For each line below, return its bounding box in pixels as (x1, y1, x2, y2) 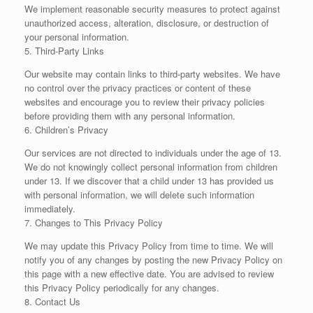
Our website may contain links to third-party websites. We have (24, 67, 280, 80)
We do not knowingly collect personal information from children (24, 160, 277, 173)
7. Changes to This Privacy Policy (24, 216, 163, 229)
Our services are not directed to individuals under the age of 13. (24, 146, 282, 159)
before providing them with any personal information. (24, 109, 235, 122)
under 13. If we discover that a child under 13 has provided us (24, 174, 274, 187)
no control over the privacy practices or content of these (24, 81, 251, 94)
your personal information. (24, 30, 129, 43)
